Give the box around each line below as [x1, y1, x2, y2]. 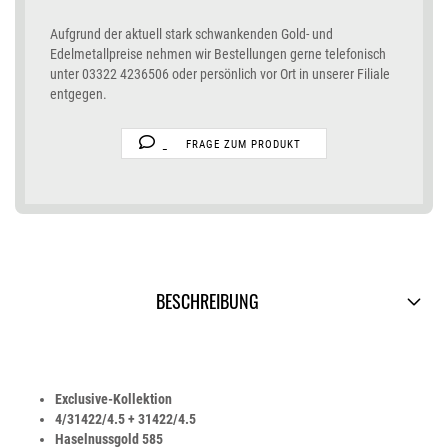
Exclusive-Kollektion [55, 391, 172, 407]
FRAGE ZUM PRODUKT [185, 138, 301, 151]
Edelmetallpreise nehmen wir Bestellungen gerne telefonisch [50, 46, 386, 62]
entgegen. [50, 86, 107, 102]
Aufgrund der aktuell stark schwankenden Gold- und [50, 26, 333, 42]
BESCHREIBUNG [156, 288, 259, 314]
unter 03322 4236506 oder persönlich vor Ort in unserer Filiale [50, 66, 390, 82]
